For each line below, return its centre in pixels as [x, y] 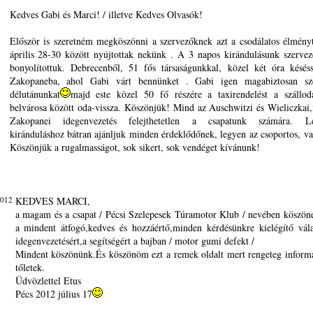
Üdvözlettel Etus [48, 281]
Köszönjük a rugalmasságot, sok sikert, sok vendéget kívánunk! [134, 147]
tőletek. [30, 267]
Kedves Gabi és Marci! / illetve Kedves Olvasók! [106, 14]
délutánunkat [35, 94]
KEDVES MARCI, [52, 201]
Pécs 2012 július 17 [53, 294]
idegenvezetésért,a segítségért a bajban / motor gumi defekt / [134, 241]
